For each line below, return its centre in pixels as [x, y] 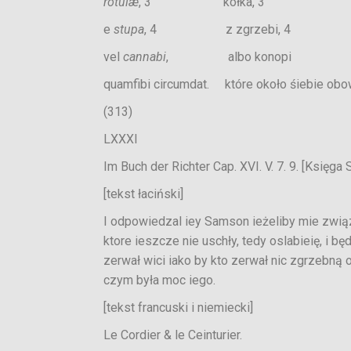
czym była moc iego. [159, 280]
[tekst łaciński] [143, 194]
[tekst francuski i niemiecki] [178, 308]
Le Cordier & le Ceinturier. [173, 335]
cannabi [145, 57]
